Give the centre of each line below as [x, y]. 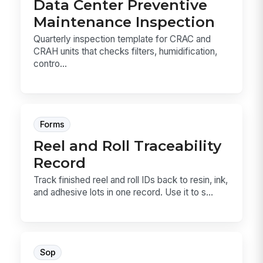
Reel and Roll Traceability [128, 145]
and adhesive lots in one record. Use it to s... [124, 192]
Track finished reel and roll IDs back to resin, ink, [131, 180]
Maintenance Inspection [124, 22]
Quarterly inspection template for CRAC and [122, 39]
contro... [50, 64]
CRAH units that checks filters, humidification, [126, 52]
